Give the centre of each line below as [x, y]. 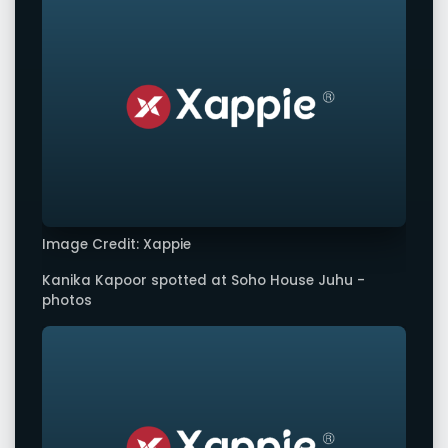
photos [67, 300]
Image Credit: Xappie [116, 245]
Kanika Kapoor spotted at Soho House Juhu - [203, 280]
